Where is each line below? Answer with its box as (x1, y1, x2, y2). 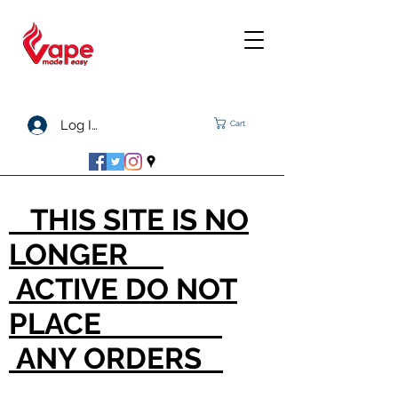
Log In (60, 117, 99, 133)
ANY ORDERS (9, 341, 223, 376)
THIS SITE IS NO (9, 203, 249, 237)
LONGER (9, 237, 163, 272)
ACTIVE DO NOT (9, 272, 237, 306)
